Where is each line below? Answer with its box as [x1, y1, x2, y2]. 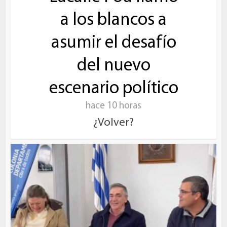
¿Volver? [93, 117, 134, 129]
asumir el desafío [51, 34, 176, 53]
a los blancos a [60, 12, 167, 30]
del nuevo [77, 57, 150, 75]
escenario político [49, 80, 178, 98]
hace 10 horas [86, 101, 141, 111]
